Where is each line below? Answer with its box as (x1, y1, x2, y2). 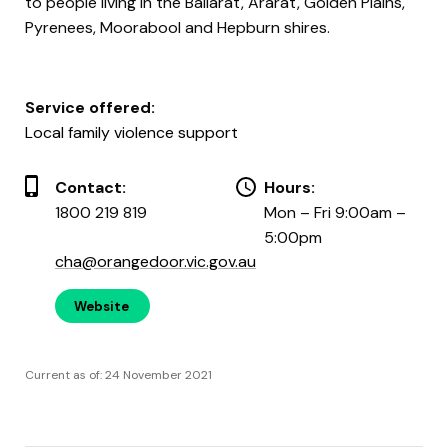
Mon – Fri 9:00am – (264, 201, 406, 223)
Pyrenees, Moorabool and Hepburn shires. (25, 16, 330, 38)
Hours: (264, 176, 315, 198)
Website (74, 297, 129, 315)
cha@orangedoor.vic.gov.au (55, 250, 256, 272)
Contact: (55, 176, 126, 198)
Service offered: (25, 96, 155, 118)
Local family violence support (25, 121, 238, 143)
